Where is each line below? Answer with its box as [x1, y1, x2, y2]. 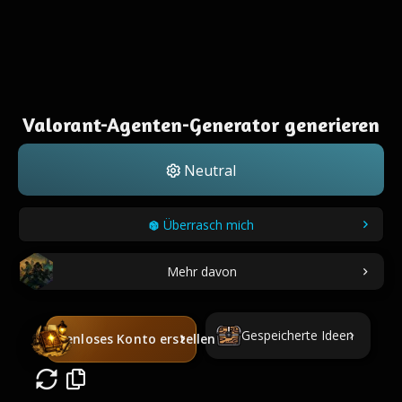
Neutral [180, 161, 236, 180]
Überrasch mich [163, 216, 254, 233]
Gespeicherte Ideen [240, 327, 354, 344]
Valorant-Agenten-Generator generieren [22, 113, 380, 136]
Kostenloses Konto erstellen [36, 330, 216, 347]
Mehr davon [167, 262, 237, 280]
